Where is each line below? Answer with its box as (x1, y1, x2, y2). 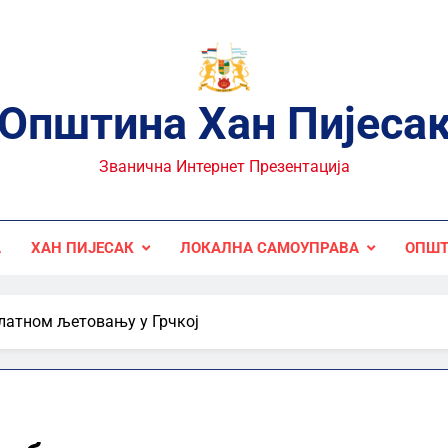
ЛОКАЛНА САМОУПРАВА (179, 239, 359, 257)
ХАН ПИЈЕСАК (30, 239, 134, 257)
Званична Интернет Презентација (98, 157, 350, 176)
